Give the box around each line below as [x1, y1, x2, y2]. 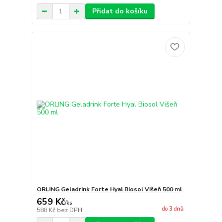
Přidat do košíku [92, 6, 148, 16]
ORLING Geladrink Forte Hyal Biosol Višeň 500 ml [36, 185, 182, 193]
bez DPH [56, 206, 82, 214]
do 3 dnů [162, 205, 183, 213]
